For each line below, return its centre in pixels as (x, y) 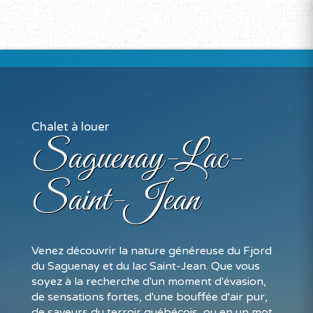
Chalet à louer (70, 127)
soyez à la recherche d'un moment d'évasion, (149, 282)
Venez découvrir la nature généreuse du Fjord (152, 251)
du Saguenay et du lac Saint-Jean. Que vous (146, 266)
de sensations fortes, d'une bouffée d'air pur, (150, 297)
